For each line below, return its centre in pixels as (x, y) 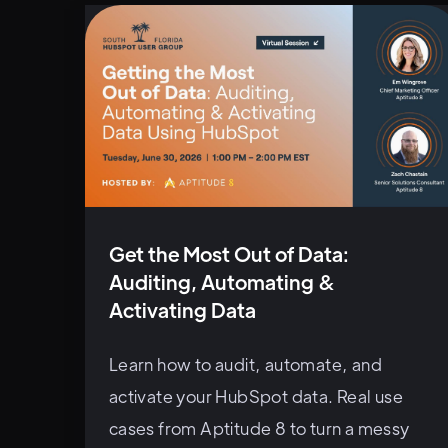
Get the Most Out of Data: (228, 253)
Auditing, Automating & (221, 281)
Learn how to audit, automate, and (245, 363)
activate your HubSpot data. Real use (256, 395)
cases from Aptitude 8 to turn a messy (259, 427)
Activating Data (182, 309)
